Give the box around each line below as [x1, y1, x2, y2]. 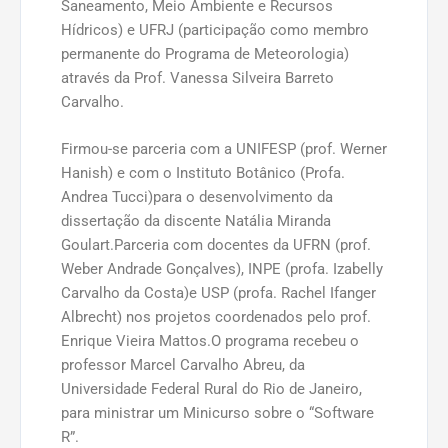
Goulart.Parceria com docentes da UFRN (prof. [61, 236, 371, 255]
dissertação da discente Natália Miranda [61, 212, 331, 231]
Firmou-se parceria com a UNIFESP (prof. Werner [61, 140, 387, 159]
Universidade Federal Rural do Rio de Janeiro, [61, 380, 362, 399]
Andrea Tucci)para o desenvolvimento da [61, 188, 333, 207]
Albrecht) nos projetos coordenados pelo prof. [61, 308, 371, 327]
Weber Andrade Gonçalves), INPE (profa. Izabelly [61, 260, 383, 279]
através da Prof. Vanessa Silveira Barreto [61, 69, 334, 88]
